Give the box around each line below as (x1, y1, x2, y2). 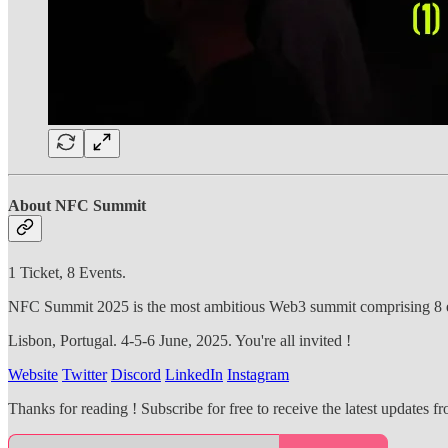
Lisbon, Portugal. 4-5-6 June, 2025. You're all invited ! (8, 331, 351, 349)
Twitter (62, 365, 107, 383)
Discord (111, 365, 161, 383)
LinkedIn (165, 365, 223, 383)
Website (8, 365, 58, 383)
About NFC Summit (8, 197, 146, 215)
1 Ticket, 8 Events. (8, 263, 126, 281)
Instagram (227, 365, 289, 383)
